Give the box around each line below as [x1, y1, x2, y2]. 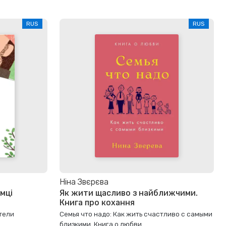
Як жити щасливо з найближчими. [60, 188, 198, 198]
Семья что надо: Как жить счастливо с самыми [60, 210, 212, 218]
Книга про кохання [60, 198, 135, 208]
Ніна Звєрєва [60, 177, 108, 187]
